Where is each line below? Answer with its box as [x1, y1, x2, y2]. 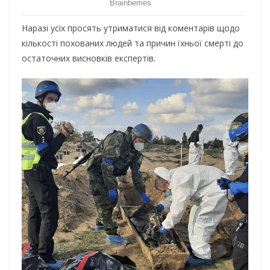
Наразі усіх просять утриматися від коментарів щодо [22, 22, 240, 34]
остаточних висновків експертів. [22, 52, 155, 64]
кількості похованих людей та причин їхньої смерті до [22, 37, 243, 49]
